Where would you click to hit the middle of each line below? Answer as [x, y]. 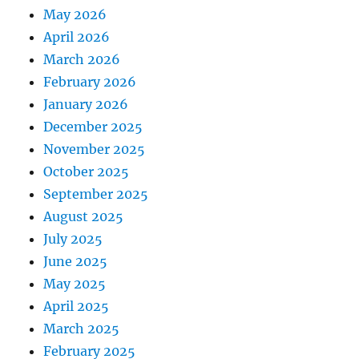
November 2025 [95, 149]
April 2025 [77, 307]
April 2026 [77, 37]
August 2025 [84, 217]
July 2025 [73, 239]
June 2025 [76, 262]
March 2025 [82, 329]
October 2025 [87, 172]
